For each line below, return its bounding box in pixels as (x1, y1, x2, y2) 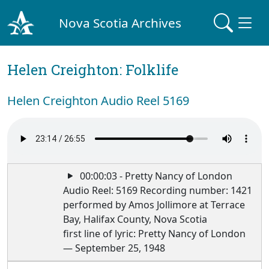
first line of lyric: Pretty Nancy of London (63, 227, 246, 240)
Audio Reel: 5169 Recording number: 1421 (63, 184, 253, 197)
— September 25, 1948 (63, 241, 166, 255)
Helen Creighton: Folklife (7, 60, 178, 79)
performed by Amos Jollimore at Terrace (63, 198, 246, 211)
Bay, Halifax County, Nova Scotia (63, 213, 208, 226)
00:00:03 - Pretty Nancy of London (77, 169, 233, 183)
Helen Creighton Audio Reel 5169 (7, 92, 189, 109)
